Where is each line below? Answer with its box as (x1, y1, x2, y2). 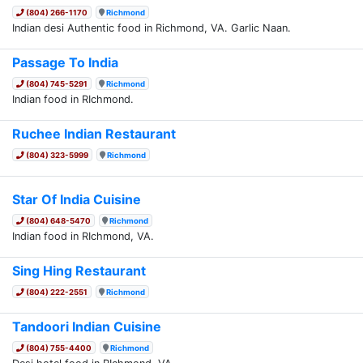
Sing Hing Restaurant (12, 262, 146, 279)
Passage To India (12, 53, 118, 70)
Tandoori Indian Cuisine (12, 318, 161, 335)
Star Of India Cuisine (12, 190, 141, 207)
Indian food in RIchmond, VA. (12, 229, 154, 242)
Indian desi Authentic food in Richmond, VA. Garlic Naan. (12, 21, 291, 34)
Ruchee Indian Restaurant (12, 125, 176, 142)
